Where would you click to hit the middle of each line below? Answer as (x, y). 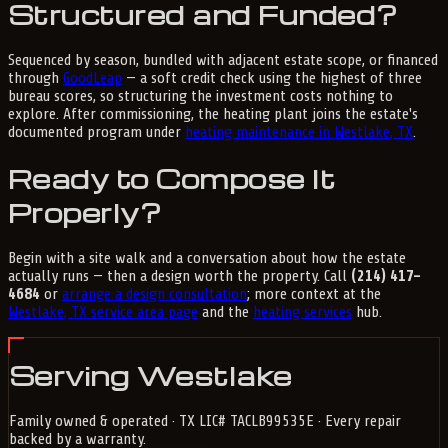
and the (225, 311)
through (35, 78)
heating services (302, 311)
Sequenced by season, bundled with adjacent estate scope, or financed (223, 60)
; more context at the (314, 293)
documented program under (96, 132)
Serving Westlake (150, 374)
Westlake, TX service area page (103, 311)
